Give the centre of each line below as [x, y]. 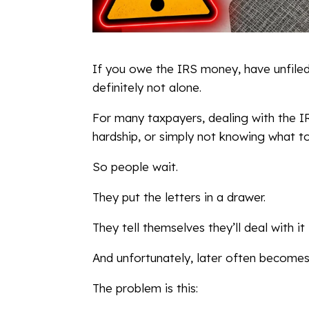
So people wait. [136, 166]
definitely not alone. [147, 87]
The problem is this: [146, 288]
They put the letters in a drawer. [179, 197]
